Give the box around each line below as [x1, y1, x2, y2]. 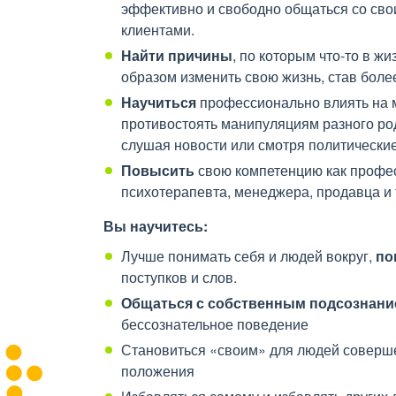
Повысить [121, 160, 194, 180]
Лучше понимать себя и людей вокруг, [121, 246, 376, 266]
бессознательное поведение [121, 314, 312, 334]
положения [121, 361, 198, 381]
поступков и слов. [121, 267, 240, 287]
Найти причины [121, 45, 232, 65]
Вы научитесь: [103, 216, 208, 236]
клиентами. [121, 19, 198, 40]
